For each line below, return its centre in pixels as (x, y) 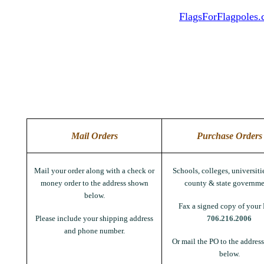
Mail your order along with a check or (94, 171)
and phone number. (94, 231)
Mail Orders (94, 136)
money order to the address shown (94, 183)
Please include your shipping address (94, 218)
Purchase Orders (229, 136)
